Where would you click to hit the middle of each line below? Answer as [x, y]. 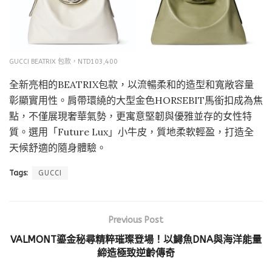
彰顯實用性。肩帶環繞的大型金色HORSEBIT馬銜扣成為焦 [136, 100]
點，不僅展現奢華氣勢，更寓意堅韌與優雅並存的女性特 [131, 116]
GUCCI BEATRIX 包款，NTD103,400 [63, 61]
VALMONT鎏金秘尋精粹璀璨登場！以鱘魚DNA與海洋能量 [136, 239]
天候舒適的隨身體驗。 [58, 147]
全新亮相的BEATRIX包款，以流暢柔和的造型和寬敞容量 [131, 84]
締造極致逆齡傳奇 [136, 253]
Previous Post [136, 220]
